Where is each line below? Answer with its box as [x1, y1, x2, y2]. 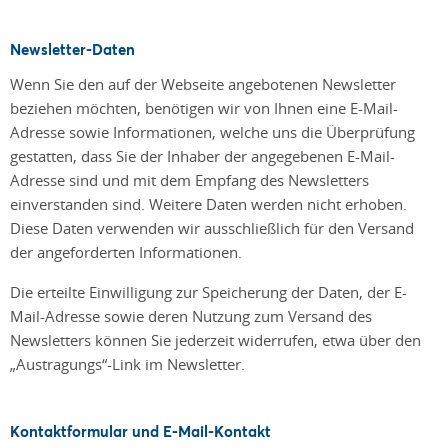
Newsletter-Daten [10, 38, 135, 59]
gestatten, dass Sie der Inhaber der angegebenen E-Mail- [10, 145, 395, 166]
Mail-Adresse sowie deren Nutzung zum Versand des [10, 305, 372, 326]
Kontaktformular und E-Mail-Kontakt [10, 420, 271, 441]
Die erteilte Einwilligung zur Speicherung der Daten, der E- [10, 281, 407, 302]
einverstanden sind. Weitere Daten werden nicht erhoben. [10, 193, 407, 214]
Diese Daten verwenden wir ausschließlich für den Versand [10, 217, 414, 238]
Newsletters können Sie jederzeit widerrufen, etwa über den [10, 329, 421, 350]
